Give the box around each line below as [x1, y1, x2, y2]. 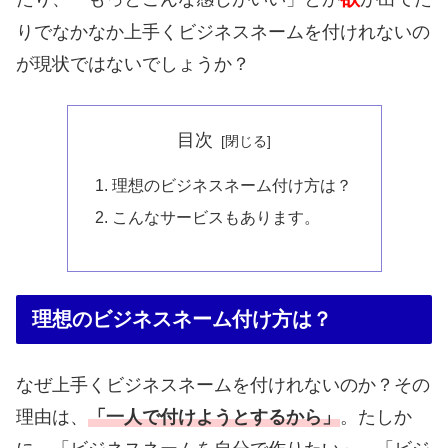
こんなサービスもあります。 [111, 208, 320, 227]
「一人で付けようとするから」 [88, 406, 340, 427]
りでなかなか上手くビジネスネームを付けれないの [16, 21, 430, 42]
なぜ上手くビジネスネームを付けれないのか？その [16, 374, 430, 395]
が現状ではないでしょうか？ [16, 53, 250, 74]
